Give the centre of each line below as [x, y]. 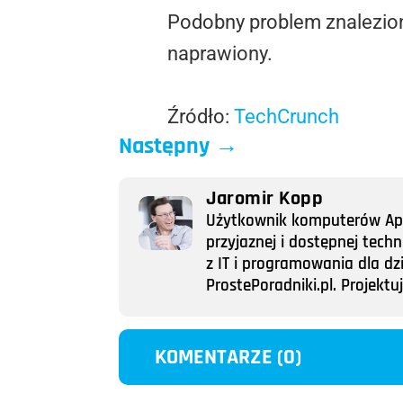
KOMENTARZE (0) [228, 358]
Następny [164, 146]
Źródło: [201, 116]
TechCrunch [287, 116]
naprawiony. [220, 53]
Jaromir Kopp [264, 199]
